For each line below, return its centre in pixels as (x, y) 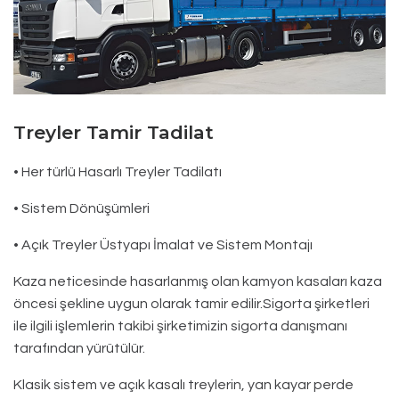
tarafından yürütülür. (79, 348)
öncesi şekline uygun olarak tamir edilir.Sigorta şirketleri (191, 303)
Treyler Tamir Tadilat (114, 132)
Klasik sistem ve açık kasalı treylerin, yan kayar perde (183, 384)
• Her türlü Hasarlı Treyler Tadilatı (118, 171)
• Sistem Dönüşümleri (81, 208)
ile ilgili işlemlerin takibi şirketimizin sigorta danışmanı (180, 326)
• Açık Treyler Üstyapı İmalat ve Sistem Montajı (163, 244)
